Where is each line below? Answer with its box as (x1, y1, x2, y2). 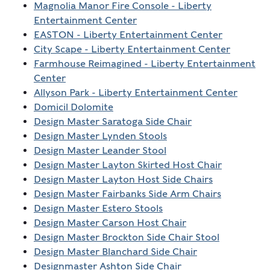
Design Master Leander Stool (33, 145, 166, 157)
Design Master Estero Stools (33, 202, 163, 215)
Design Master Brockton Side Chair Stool (33, 231, 219, 243)
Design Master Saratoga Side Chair (33, 116, 192, 128)
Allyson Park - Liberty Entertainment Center (33, 87, 237, 99)
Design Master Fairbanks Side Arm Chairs (33, 188, 221, 200)
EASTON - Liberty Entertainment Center (33, 29, 222, 41)
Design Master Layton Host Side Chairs (33, 174, 213, 186)
